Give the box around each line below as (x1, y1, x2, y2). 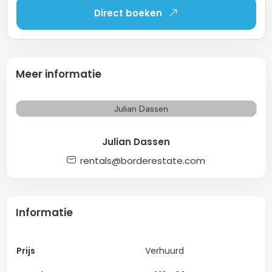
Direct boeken (94, 6, 162, 19)
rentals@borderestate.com (80, 154, 205, 167)
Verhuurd (144, 244, 184, 257)
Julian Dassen (102, 135, 170, 148)
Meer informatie (15, 66, 101, 81)
